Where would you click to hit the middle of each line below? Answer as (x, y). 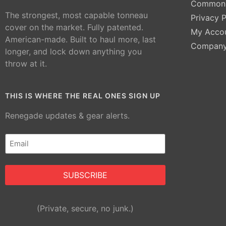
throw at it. (26, 64)
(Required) (23, 146)
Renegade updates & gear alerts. (67, 115)
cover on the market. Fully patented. (74, 27)
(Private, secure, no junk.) (85, 208)
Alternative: (27, 204)
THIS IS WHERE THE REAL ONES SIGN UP (83, 95)
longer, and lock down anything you (73, 52)
